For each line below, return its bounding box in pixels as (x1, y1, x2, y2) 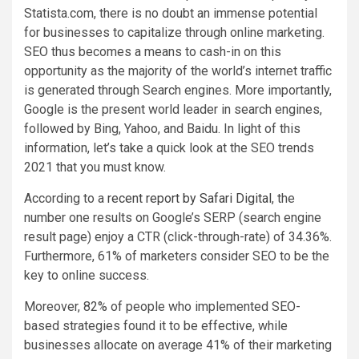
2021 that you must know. (24, 159, 166, 175)
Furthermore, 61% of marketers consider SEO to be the (24, 248, 329, 264)
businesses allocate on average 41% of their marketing (24, 337, 332, 353)
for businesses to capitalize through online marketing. (24, 24, 325, 40)
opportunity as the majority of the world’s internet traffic (24, 63, 332, 79)
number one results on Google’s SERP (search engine (24, 209, 321, 225)
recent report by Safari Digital (107, 190, 272, 206)
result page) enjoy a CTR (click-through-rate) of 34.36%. (24, 228, 332, 244)
